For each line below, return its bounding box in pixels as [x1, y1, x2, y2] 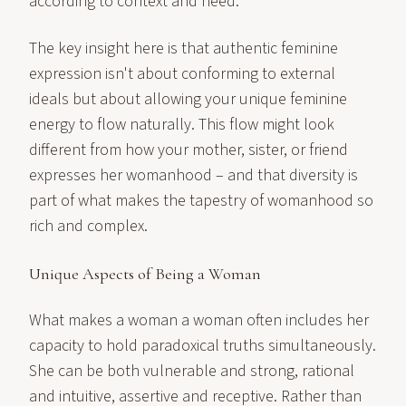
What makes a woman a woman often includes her [29, 309, 369, 332]
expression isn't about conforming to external [29, 63, 335, 85]
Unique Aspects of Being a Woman [29, 264, 261, 284]
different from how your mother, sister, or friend [29, 139, 348, 161]
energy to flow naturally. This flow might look [29, 113, 334, 136]
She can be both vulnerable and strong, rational [29, 360, 354, 382]
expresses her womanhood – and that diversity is [29, 164, 358, 187]
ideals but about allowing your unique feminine [29, 88, 347, 111]
